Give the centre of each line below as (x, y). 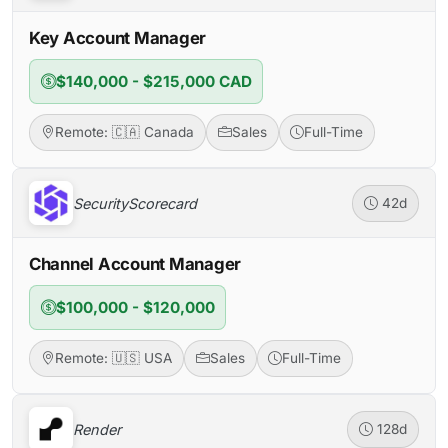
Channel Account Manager (135, 264)
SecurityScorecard (135, 203)
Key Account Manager (118, 38)
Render (97, 429)
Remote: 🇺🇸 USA (113, 358)
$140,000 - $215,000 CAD (153, 81)
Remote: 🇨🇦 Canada (124, 132)
